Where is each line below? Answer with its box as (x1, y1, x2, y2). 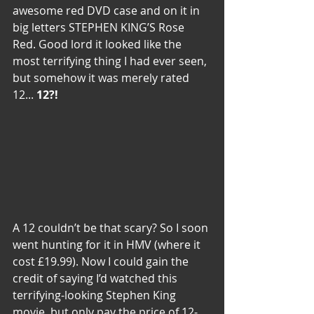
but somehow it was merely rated (13, 69, 192, 86)
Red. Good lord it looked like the (13, 36, 184, 52)
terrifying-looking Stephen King (13, 287, 179, 303)
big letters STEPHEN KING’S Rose (13, 19, 187, 35)
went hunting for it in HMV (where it (13, 236, 203, 252)
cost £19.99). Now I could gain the (13, 253, 191, 269)
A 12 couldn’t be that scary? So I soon (13, 219, 211, 235)
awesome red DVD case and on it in (13, 2, 203, 18)
